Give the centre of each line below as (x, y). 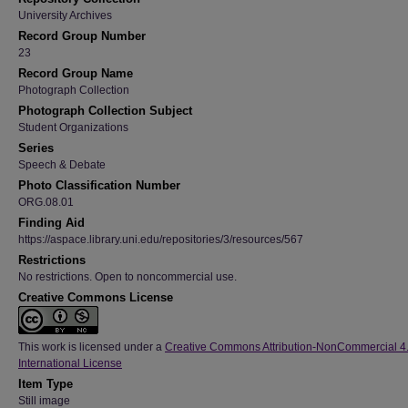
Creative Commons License (96, 297)
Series (36, 148)
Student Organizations (73, 127)
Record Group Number (82, 36)
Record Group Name (76, 73)
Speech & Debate (62, 165)
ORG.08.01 (46, 202)
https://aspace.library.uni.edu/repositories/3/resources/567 (161, 240)
